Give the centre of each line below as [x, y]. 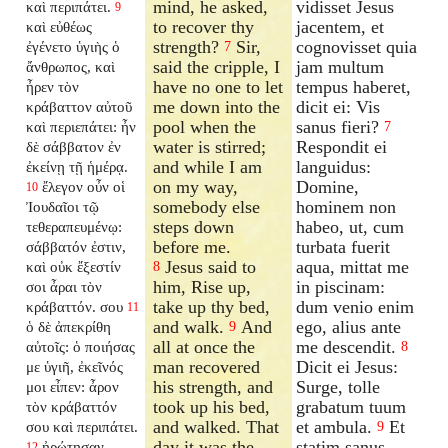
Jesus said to [208, 266]
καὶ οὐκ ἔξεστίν [74, 266]
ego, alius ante [349, 326]
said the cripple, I [217, 66]
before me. [192, 246]
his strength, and [213, 386]
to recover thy [204, 26]
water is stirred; [210, 146]
